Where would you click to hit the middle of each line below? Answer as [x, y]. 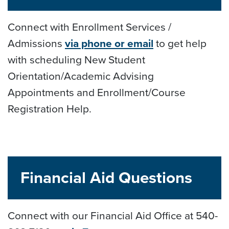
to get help [180, 43]
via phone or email [109, 43]
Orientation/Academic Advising [81, 76]
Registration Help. [50, 108]
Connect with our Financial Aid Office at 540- [113, 215]
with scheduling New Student [76, 59]
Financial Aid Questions [106, 177]
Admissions [36, 43]
